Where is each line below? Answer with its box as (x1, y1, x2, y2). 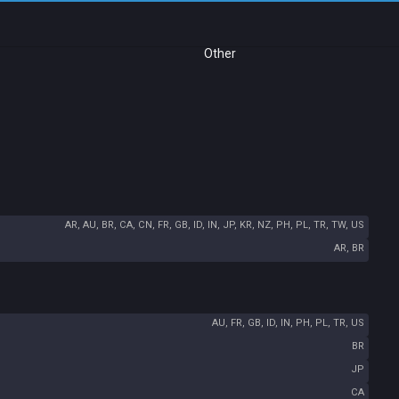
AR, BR (334, 242, 364, 254)
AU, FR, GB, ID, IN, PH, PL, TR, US (212, 317, 364, 329)
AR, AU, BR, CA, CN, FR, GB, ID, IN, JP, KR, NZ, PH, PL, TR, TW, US (65, 219, 364, 231)
